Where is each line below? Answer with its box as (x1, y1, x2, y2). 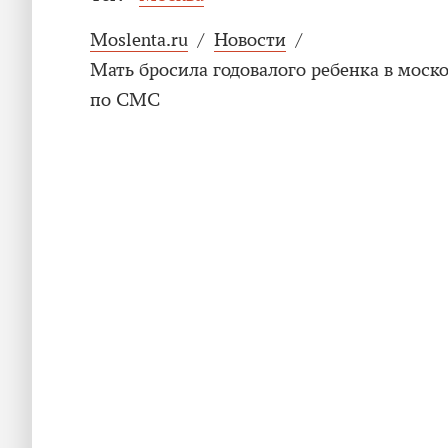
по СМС (90, 89, 160, 111)
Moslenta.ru (90, 29, 188, 51)
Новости (214, 29, 286, 51)
